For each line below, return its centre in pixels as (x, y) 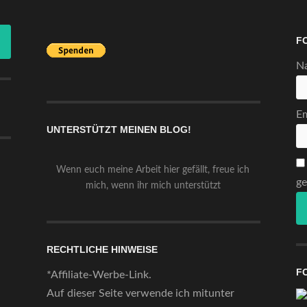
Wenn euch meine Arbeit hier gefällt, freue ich (153, 170)
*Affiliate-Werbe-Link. (99, 275)
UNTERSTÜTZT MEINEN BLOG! (119, 130)
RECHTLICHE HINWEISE (102, 250)
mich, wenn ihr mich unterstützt (153, 186)
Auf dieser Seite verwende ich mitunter (140, 294)
